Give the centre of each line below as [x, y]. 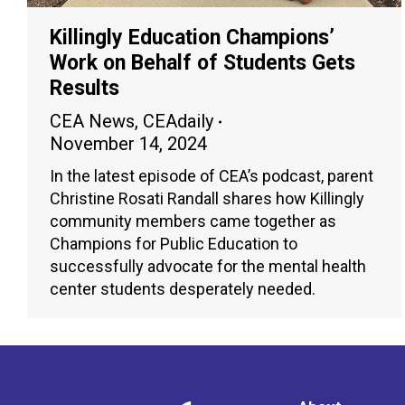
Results [85, 89]
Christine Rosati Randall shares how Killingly [207, 199]
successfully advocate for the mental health [208, 267]
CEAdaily [178, 122]
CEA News [92, 122]
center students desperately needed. [183, 289]
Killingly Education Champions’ [192, 38]
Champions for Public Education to [174, 244]
